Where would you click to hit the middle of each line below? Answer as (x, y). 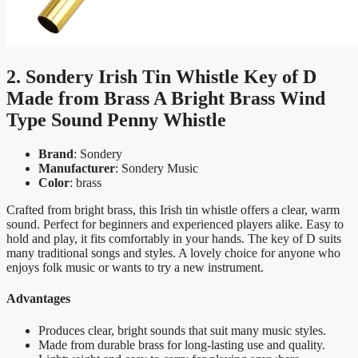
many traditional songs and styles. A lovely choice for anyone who (173, 253)
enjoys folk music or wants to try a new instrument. (135, 268)
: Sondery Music (157, 169)
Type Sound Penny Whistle (116, 120)
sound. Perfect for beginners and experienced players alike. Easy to (175, 225)
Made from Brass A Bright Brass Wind (166, 99)
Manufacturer (77, 169)
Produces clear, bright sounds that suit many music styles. (182, 330)
